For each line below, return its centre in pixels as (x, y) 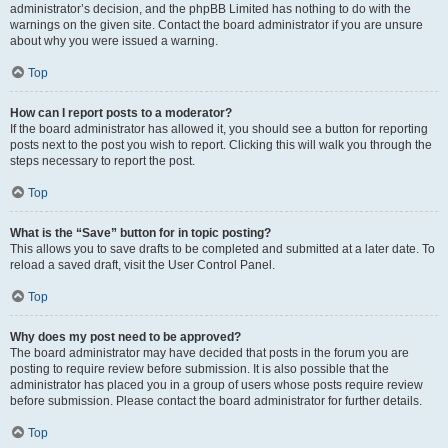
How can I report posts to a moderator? (121, 113)
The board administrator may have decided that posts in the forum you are (209, 353)
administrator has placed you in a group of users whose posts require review (216, 385)
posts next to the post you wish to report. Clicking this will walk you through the (221, 145)
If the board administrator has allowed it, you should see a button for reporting (219, 129)
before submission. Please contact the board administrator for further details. (216, 401)
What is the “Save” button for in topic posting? (140, 233)
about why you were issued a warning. (114, 41)
